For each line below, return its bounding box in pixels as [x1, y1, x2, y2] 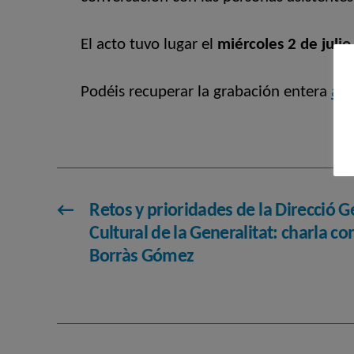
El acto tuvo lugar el [81, 36, 217, 53]
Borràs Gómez [89, 247, 194, 266]
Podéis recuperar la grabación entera [81, 83, 331, 100]
